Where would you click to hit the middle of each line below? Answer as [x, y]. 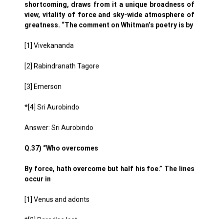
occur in [38, 179]
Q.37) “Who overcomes [61, 148]
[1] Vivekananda [49, 45]
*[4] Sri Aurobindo [52, 107]
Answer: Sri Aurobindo [59, 128]
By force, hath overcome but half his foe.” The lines [109, 169]
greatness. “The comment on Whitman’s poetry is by [109, 25]
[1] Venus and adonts [57, 199]
